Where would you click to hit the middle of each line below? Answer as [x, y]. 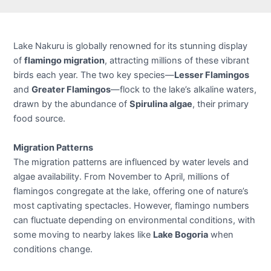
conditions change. [53, 249]
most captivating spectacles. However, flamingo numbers [132, 205]
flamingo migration [65, 61]
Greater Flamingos [71, 90]
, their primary [221, 104]
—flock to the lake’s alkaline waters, [184, 90]
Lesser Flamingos [212, 75]
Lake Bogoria [181, 234]
